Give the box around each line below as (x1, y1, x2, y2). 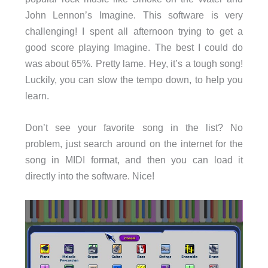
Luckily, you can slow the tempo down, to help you (25, 74, 243, 85)
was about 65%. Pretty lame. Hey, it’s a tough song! (25, 57, 243, 69)
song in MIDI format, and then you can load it (25, 154, 243, 165)
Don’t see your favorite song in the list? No (25, 121, 243, 133)
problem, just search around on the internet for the (25, 138, 243, 149)
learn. (25, 90, 49, 101)
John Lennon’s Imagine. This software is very (25, 9, 243, 20)
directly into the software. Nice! (25, 170, 154, 181)
